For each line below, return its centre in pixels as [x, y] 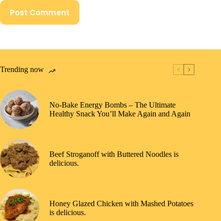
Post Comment [40, 12]
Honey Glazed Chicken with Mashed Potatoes [121, 204]
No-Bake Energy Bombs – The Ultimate [112, 105]
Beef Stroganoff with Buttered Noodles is [114, 154]
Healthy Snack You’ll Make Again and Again [120, 114]
